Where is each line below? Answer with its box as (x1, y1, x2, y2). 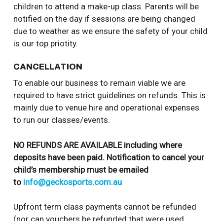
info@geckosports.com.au (23, 177, 122, 187)
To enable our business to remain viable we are (13, 78, 185, 88)
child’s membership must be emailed (13, 164, 148, 175)
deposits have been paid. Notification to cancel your (13, 152, 204, 162)
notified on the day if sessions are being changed (13, 13, 195, 24)
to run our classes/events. (13, 115, 110, 125)
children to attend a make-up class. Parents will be (13, 1, 199, 11)
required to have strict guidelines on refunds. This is (13, 90, 206, 101)
